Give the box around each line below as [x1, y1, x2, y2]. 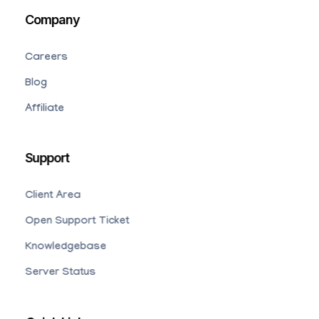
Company [25, 11, 80, 27]
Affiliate [25, 103, 64, 116]
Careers [25, 51, 68, 65]
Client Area [25, 190, 81, 204]
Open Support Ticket [25, 216, 130, 229]
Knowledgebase [25, 241, 107, 255]
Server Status [25, 267, 96, 281]
